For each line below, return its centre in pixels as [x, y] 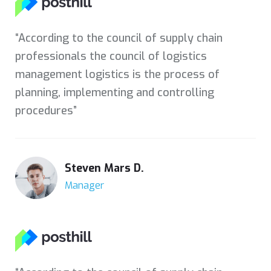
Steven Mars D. [104, 168]
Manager [84, 186]
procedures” [46, 110]
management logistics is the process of [117, 74]
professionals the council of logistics [111, 56]
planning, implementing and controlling [115, 92]
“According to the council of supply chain [119, 38]
